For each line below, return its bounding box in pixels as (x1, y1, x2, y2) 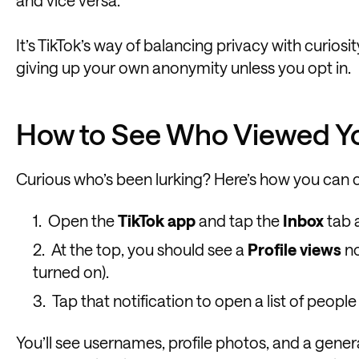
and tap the (195, 211, 283, 231)
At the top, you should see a (50, 240, 248, 260)
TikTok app (117, 211, 196, 231)
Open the (47, 211, 118, 231)
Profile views (247, 240, 341, 260)
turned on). (32, 262, 109, 282)
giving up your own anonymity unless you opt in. (16, 58, 351, 78)
